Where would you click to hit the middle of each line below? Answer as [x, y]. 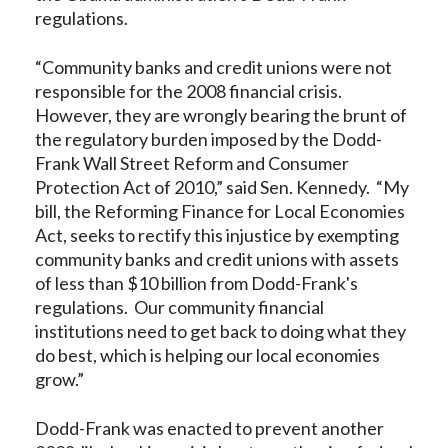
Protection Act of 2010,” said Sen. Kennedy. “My [222, 187]
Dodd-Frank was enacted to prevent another [209, 428]
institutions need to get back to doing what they [220, 331]
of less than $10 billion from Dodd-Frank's [196, 283]
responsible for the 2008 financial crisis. [190, 91]
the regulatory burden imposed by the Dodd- [208, 139]
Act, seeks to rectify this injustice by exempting [217, 235]
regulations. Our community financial [179, 307]
